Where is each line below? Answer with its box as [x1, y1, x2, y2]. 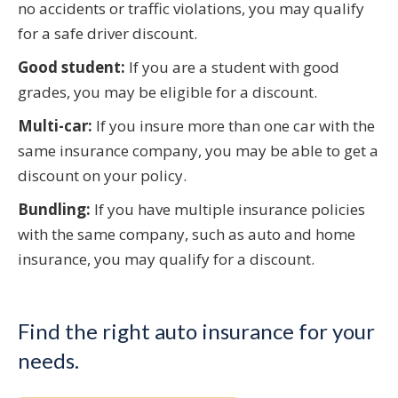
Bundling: [18, 199, 91, 220]
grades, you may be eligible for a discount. [18, 82, 317, 103]
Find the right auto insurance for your [18, 318, 375, 345]
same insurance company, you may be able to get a [18, 140, 378, 162]
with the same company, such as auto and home [18, 224, 355, 245]
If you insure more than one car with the [92, 115, 375, 137]
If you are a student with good [125, 57, 339, 78]
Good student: [18, 57, 125, 78]
